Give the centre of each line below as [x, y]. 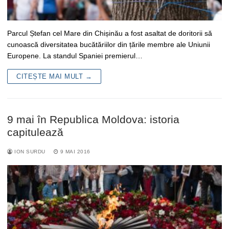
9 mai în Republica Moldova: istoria [93, 119]
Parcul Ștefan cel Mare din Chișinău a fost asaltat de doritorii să [110, 33]
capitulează [35, 132]
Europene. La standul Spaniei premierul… [75, 55]
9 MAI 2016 [75, 151]
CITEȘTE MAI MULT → [54, 76]
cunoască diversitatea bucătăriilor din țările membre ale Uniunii [109, 44]
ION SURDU [29, 151]
